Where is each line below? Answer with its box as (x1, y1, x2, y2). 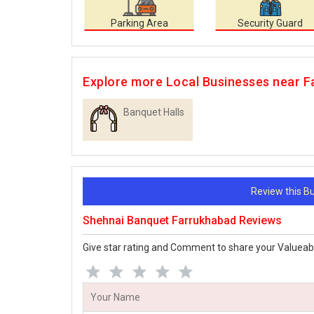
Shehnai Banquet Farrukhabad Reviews (83, 214, 282, 228)
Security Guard (238, 18, 303, 29)
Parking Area (110, 18, 168, 29)
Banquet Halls (123, 107, 184, 118)
